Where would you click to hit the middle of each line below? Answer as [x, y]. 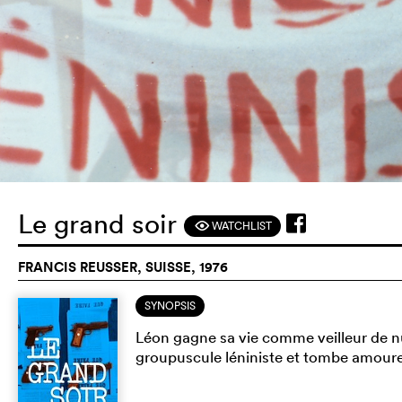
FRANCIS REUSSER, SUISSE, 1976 [123, 267]
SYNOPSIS [170, 305]
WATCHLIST [240, 225]
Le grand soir [101, 223]
